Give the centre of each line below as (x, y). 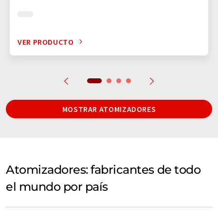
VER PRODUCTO (46, 42)
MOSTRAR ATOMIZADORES (109, 109)
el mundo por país (57, 186)
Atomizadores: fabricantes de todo (103, 169)
